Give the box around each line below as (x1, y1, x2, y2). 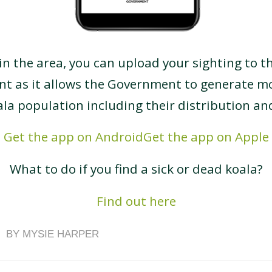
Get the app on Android (3, 128, 143, 146)
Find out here (96, 192, 176, 209)
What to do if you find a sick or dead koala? (9, 160, 263, 177)
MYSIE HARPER (22, 228, 99, 240)
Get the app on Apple (143, 128, 269, 146)
